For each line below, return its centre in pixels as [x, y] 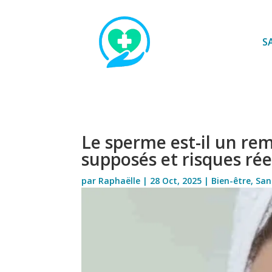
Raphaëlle [120, 180]
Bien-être [231, 180]
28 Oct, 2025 [176, 180]
